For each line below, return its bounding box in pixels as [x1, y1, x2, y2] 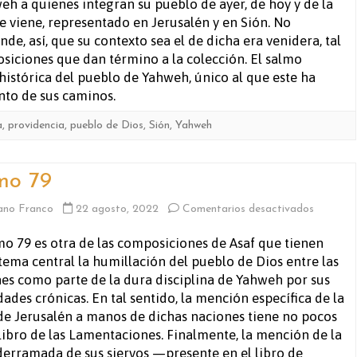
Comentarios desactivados [182, 203, 314, 215]
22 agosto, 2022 [76, 203, 159, 215]
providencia [8, 120, 65, 131]
